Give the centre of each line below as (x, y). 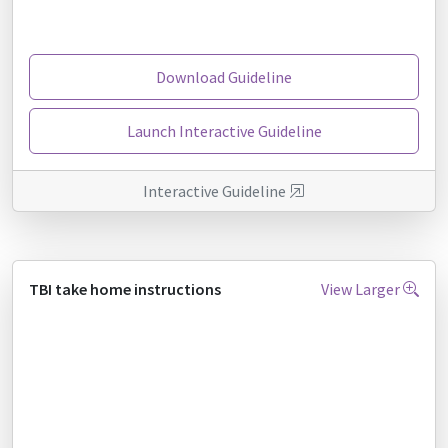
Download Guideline (224, 77)
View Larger (362, 289)
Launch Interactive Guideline (224, 131)
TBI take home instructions (125, 289)
